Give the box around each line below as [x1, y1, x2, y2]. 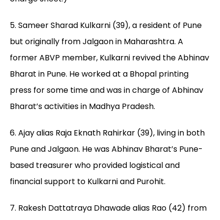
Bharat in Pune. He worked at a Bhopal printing [10, 68, 189, 80]
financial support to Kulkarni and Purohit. [10, 176, 165, 188]
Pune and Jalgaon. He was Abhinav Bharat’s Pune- [10, 143, 203, 155]
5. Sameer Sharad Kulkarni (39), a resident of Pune [10, 20, 202, 31]
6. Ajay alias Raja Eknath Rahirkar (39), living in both [10, 127, 205, 139]
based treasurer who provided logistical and [10, 160, 180, 171]
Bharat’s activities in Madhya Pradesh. [10, 101, 155, 112]
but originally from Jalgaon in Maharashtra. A [10, 36, 183, 48]
